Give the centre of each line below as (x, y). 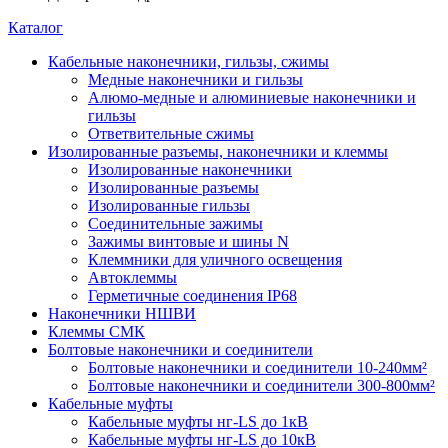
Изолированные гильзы (169, 205)
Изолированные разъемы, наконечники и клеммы (218, 151)
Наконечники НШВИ (122, 313)
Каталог (35, 27)
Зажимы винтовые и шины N (188, 241)
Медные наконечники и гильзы (195, 79)
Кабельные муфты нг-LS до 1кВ (198, 421)
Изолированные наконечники (190, 169)
